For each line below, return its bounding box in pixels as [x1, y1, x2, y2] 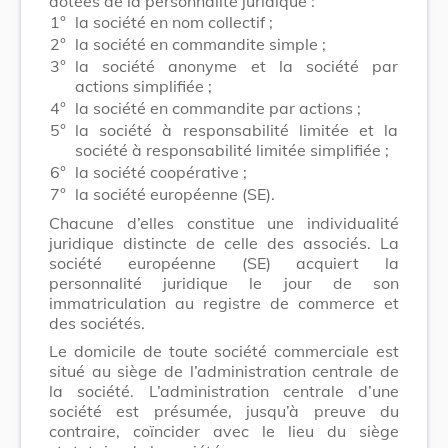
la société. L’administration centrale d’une [49, 380, 399, 401]
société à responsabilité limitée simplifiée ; [75, 139, 389, 160]
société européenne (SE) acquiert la [49, 252, 399, 273]
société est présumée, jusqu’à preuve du [49, 400, 399, 421]
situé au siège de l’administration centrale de [49, 360, 399, 381]
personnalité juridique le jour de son [49, 272, 399, 293]
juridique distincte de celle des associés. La [49, 232, 399, 253]
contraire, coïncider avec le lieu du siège [49, 420, 399, 441]
